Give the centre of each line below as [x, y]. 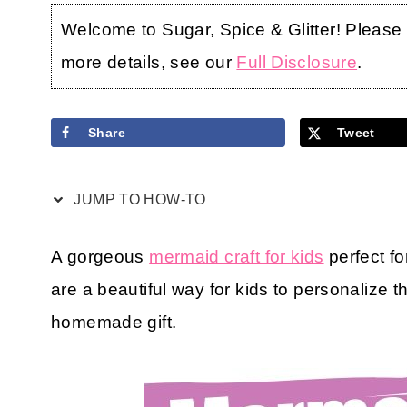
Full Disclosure [297, 62]
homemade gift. [114, 322]
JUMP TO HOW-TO [138, 199]
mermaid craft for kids [237, 256]
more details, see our [149, 62]
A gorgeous [100, 256]
